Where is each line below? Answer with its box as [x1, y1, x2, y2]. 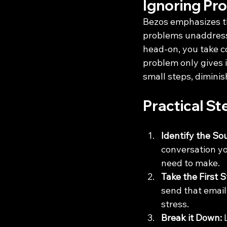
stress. [161, 198, 189, 210]
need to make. [161, 157, 220, 169]
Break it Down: [161, 212, 222, 224]
